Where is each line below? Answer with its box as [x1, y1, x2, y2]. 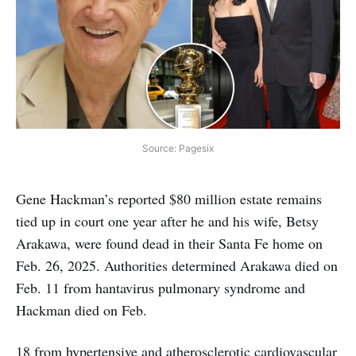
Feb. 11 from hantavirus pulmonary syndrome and [16, 277, 305, 297]
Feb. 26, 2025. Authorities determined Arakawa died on [16, 255, 338, 275]
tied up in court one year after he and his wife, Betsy [16, 211, 319, 230]
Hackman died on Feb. [16, 300, 147, 319]
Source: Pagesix [142, 141, 214, 154]
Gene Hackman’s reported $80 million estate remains [16, 188, 322, 208]
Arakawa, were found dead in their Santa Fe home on [16, 233, 323, 253]
